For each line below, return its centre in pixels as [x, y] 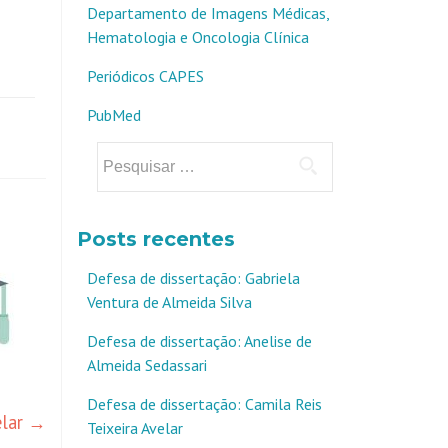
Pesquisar [127, 153]
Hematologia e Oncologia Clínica [198, 37]
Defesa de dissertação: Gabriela [193, 278]
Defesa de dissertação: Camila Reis [204, 404]
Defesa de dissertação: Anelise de [199, 341]
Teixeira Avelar [135, 428]
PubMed [114, 115]
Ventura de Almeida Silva [169, 302]
